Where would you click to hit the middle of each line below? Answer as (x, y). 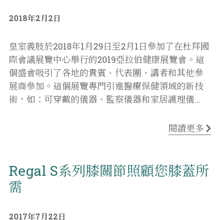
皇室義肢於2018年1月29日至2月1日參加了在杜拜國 (109, 46)
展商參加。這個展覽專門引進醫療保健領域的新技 (106, 86)
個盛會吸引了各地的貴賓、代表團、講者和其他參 (106, 72)
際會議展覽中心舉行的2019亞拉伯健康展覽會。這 (107, 59)
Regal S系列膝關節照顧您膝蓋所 (109, 170)
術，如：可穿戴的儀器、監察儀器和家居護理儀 (102, 99)
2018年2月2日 (35, 18)
